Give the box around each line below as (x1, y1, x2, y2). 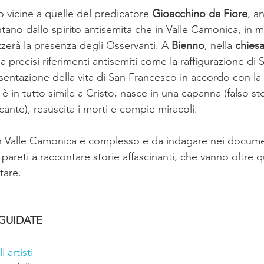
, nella (204, 39, 235, 52)
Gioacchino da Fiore (152, 7, 247, 20)
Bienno (171, 39, 204, 52)
